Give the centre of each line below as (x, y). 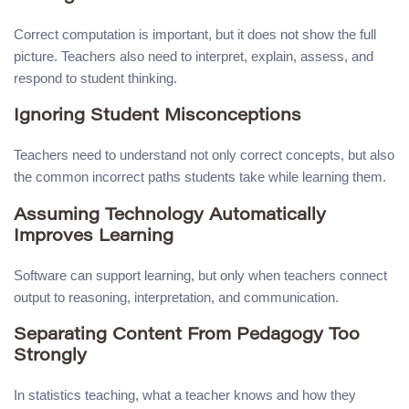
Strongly (50, 357)
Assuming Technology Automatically (170, 215)
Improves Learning (94, 236)
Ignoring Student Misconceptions (157, 117)
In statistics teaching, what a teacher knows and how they (185, 395)
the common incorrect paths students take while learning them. (200, 177)
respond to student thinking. (95, 78)
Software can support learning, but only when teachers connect (200, 275)
